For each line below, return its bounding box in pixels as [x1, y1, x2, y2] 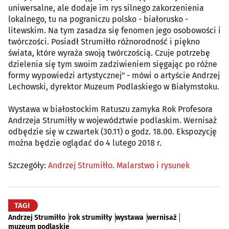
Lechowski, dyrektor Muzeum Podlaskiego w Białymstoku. [8, 82, 219, 92]
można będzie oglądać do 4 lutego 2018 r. [8, 138, 162, 148]
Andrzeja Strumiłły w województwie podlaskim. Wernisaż [8, 116, 217, 126]
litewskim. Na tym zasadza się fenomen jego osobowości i [8, 26, 221, 36]
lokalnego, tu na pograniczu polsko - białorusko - [8, 14, 188, 25]
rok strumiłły [69, 213, 112, 222]
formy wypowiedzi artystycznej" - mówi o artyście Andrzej [8, 71, 220, 81]
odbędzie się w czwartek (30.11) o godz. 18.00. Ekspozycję [8, 127, 217, 137]
